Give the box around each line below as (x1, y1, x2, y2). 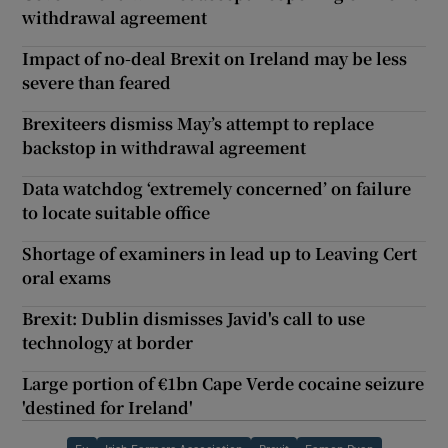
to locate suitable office (22, 201, 211, 225)
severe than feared (22, 71, 172, 95)
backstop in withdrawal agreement (22, 136, 307, 160)
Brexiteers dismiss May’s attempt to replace (22, 112, 375, 136)
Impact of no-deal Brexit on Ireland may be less (22, 47, 408, 71)
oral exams (22, 266, 112, 290)
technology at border (22, 331, 194, 355)
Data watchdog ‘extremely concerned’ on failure (22, 177, 412, 201)
